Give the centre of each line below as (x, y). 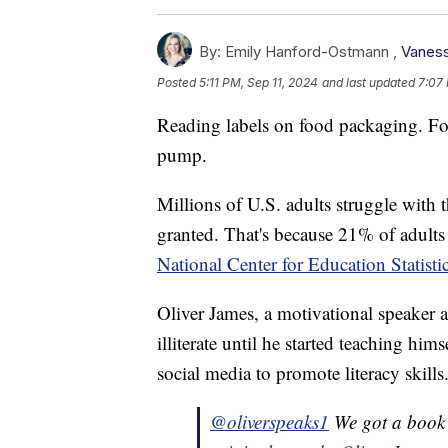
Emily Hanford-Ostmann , (311, 52)
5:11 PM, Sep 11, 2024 (258, 83)
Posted (178, 83)
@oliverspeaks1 (269, 422)
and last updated (368, 83)
